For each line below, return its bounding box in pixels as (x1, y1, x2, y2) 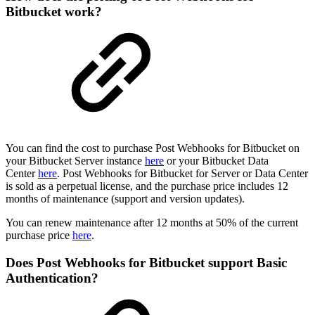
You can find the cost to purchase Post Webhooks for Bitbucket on (6, 142, 300, 155)
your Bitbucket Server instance (6, 155, 145, 167)
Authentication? (6, 270, 98, 285)
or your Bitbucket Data (164, 155, 269, 167)
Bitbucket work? (6, 4, 102, 20)
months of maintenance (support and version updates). (6, 193, 245, 205)
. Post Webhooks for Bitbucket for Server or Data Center (57, 167, 308, 180)
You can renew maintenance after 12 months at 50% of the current (6, 217, 298, 229)
